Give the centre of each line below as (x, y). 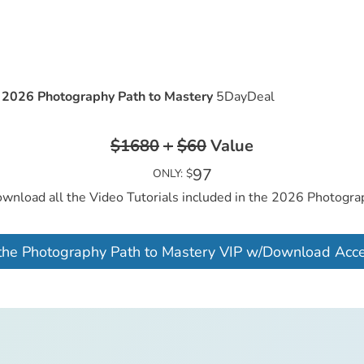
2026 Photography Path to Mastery (107, 96)
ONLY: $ (172, 174)
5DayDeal (244, 96)
